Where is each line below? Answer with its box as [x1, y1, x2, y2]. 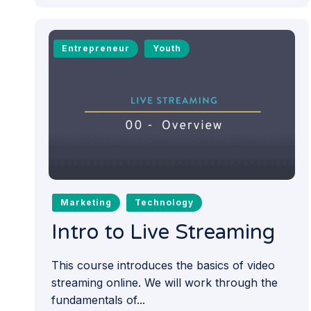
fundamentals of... [51, 293, 145, 308]
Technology [135, 196, 194, 208]
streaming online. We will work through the [51, 276, 278, 290]
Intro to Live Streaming [51, 219, 275, 246]
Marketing [60, 196, 112, 208]
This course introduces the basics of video [51, 258, 275, 273]
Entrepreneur [61, 42, 130, 53]
